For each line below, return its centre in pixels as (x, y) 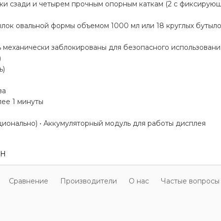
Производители (89, 181)
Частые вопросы (190, 181)
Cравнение (29, 181)
